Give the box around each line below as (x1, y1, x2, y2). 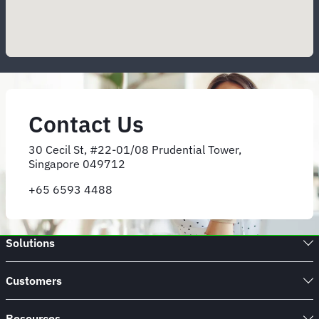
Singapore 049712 (28, 156, 125, 171)
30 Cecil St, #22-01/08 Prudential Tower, (28, 142, 241, 157)
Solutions (6, 236, 55, 251)
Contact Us (28, 108, 144, 139)
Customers (6, 273, 62, 288)
